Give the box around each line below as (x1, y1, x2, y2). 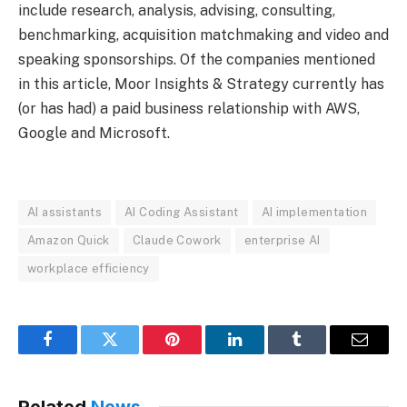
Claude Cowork (132, 233, 222, 247)
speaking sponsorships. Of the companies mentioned (18, 51, 375, 69)
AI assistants (27, 204, 103, 219)
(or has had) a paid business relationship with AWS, (18, 100, 360, 118)
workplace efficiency (27, 261, 150, 275)
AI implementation (261, 204, 368, 219)
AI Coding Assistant (124, 204, 239, 219)
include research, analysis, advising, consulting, (18, 2, 335, 20)
